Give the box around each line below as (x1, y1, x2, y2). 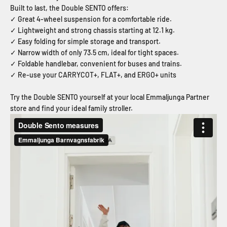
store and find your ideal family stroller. (10, 104, 133, 113)
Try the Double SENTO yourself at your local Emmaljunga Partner (10, 93, 209, 102)
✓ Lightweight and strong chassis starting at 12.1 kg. (10, 26, 175, 35)
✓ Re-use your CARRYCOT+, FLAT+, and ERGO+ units (10, 70, 176, 80)
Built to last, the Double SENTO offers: (10, 4, 129, 13)
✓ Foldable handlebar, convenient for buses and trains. (10, 59, 182, 68)
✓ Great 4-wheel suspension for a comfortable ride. (10, 15, 172, 24)
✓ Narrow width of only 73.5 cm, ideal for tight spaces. (10, 48, 179, 57)
